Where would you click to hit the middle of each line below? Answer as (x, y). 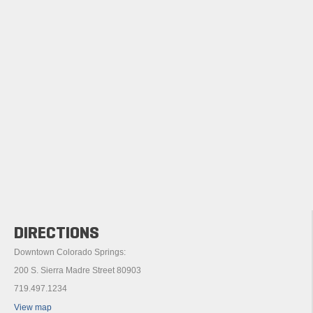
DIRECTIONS (57, 232)
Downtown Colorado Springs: (70, 252)
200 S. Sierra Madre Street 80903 (78, 270)
